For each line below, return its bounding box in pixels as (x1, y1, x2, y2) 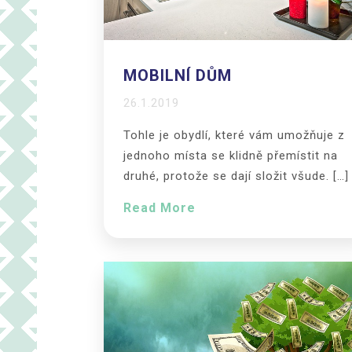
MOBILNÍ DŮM (123, 66, 232, 86)
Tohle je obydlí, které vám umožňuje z (123, 128, 345, 143)
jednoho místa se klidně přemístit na (123, 148, 338, 163)
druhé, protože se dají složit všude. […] (123, 169, 349, 184)
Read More (123, 200, 196, 216)
